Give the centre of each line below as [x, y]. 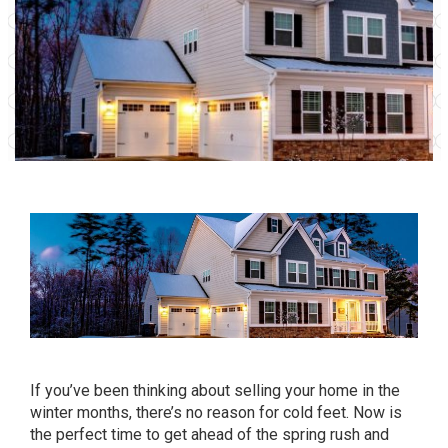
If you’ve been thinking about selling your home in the [215, 390]
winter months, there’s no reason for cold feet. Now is [216, 412]
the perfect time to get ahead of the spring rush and [209, 434]
